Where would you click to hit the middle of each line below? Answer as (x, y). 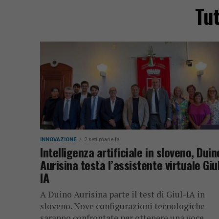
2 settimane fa (102, 140)
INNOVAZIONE (58, 140)
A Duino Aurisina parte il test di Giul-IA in (122, 194)
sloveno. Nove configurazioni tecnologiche (122, 206)
